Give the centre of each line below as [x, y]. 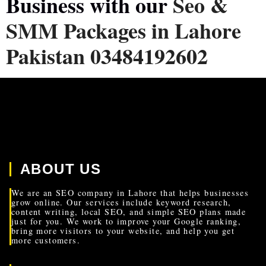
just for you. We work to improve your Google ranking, [126, 221]
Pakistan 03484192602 [107, 56]
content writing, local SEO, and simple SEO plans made [129, 212]
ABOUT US [61, 169]
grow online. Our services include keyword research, [121, 202]
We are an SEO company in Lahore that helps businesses [130, 193]
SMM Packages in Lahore [123, 30]
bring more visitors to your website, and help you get [123, 231]
